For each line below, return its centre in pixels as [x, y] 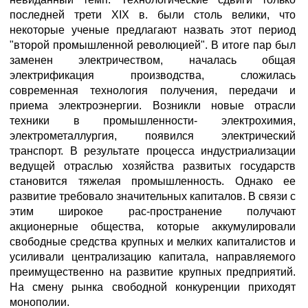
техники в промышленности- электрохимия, [153, 121]
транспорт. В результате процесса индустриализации [153, 151]
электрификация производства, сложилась [153, 75]
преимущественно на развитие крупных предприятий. [153, 272]
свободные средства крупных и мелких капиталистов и [153, 242]
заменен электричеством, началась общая [153, 60]
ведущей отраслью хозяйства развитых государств [153, 166]
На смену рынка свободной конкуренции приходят [153, 287]
